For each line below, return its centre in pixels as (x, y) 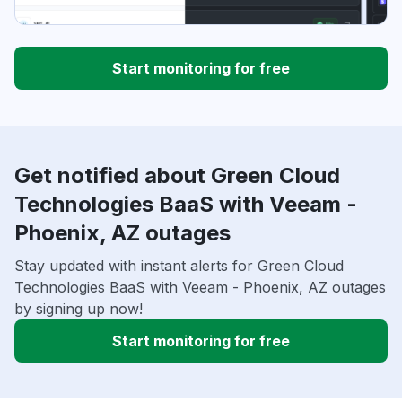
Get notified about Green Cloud (177, 175)
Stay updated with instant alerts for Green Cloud (179, 265)
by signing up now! (79, 308)
